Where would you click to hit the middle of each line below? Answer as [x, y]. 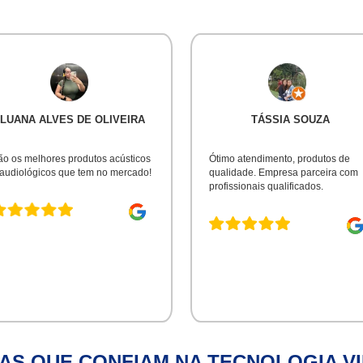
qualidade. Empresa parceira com [284, 172]
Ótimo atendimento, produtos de [280, 158]
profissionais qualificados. [267, 186]
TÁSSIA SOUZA [290, 119]
